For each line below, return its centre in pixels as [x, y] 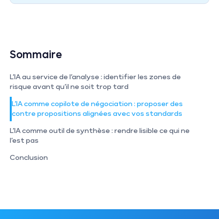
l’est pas [24, 141]
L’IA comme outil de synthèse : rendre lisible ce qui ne [100, 131]
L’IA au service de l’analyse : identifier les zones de [96, 77]
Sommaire [36, 55]
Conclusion [29, 158]
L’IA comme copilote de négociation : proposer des [98, 104]
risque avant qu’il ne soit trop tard [69, 87]
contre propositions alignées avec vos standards [97, 114]
